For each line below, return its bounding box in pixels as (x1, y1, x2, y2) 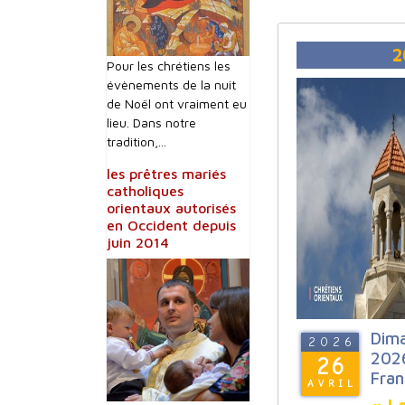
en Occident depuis (107, 217, 236, 233)
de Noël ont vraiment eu (107, 96, 247, 111)
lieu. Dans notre (107, 115, 196, 130)
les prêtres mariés (107, 165, 226, 182)
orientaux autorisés (107, 200, 236, 216)
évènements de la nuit (107, 77, 236, 92)
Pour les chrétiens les (107, 58, 231, 73)
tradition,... (107, 134, 166, 149)
